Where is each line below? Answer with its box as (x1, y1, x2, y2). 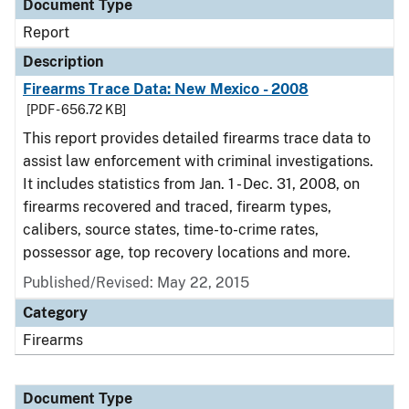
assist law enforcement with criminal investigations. (23, 152, 373, 170)
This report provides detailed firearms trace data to (23, 130, 371, 147)
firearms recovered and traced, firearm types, (23, 198, 331, 215)
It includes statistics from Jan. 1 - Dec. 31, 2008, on (23, 175, 360, 193)
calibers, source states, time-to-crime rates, (23, 221, 319, 238)
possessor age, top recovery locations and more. (23, 244, 358, 261)
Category (23, 304, 88, 321)
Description (23, 53, 103, 70)
